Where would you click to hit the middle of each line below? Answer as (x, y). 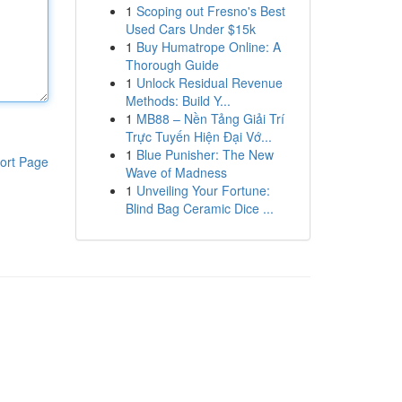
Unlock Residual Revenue (209, 83)
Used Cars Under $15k (190, 29)
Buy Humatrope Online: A (208, 47)
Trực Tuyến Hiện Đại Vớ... (198, 136)
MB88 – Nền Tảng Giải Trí (210, 118)
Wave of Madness (176, 172)
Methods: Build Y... (178, 100)
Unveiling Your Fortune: (203, 190)
